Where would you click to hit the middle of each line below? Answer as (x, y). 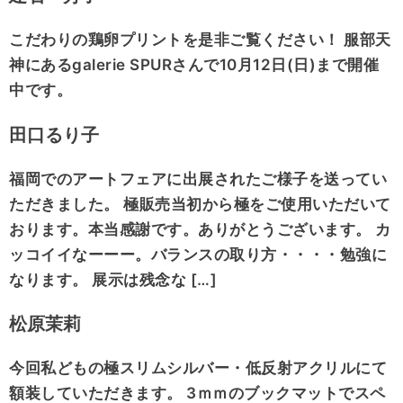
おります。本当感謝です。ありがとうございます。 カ (200, 229)
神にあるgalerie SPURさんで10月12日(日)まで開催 (194, 65)
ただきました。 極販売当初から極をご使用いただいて (200, 204)
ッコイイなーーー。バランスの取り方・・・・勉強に (198, 254)
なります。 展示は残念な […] (113, 279)
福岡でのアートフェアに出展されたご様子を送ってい (198, 179)
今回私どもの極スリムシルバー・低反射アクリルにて (198, 368)
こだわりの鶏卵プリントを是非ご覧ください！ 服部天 (200, 40)
